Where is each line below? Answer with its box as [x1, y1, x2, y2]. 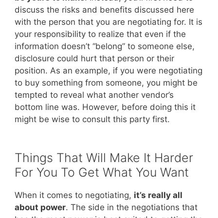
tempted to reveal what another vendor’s [15, 90, 174, 100]
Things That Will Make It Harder [15, 150, 193, 165]
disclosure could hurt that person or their [15, 54, 174, 64]
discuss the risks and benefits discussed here [15, 5, 194, 15]
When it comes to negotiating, [15, 190, 134, 200]
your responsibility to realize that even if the [15, 29, 186, 39]
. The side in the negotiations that [66, 202, 198, 212]
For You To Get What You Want [15, 164, 189, 180]
